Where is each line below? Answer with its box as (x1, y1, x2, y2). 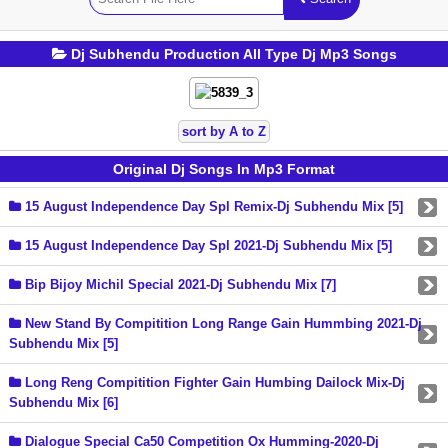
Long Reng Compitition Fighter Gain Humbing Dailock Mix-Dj (21, 375, 405, 390)
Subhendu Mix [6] (9, 395, 118, 410)
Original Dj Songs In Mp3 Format (113, 161, 335, 177)
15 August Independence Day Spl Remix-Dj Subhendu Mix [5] (21, 199, 403, 214)
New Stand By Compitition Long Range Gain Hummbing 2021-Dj (21, 316, 422, 331)
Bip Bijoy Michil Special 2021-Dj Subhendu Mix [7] (21, 277, 336, 292)
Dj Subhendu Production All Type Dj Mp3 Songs (66, 46, 397, 62)
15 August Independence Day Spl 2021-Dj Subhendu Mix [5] (21, 238, 392, 253)
